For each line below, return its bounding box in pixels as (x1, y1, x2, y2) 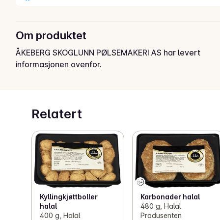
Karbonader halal (140, 192, 200, 201)
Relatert (31, 107, 82, 122)
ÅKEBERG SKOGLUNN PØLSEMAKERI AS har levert (16, 48, 200, 58)
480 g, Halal (140, 202, 181, 211)
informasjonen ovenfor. (16, 59, 102, 70)
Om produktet (16, 29, 86, 42)
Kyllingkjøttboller (40, 192, 98, 201)
